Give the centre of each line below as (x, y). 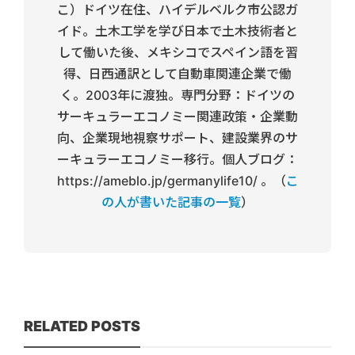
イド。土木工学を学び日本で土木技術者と (177, 31)
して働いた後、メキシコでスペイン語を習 (177, 52)
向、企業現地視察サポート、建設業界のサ (177, 137)
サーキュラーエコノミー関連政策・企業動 (177, 116)
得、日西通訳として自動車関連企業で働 (177, 73)
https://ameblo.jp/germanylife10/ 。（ (171, 180)
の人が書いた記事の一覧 (171, 202)
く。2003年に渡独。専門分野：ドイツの (177, 95)
